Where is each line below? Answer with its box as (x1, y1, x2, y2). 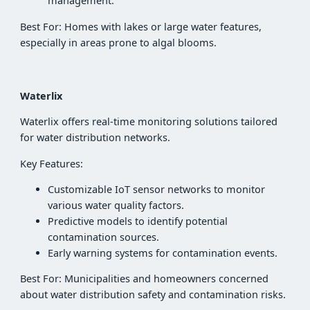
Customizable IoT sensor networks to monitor (48, 183, 266, 196)
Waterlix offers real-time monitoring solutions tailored (20, 115, 278, 129)
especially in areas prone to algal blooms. (20, 35, 217, 49)
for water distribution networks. (20, 131, 171, 145)
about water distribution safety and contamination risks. (20, 288, 286, 302)
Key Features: (20, 156, 84, 170)
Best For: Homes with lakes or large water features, (20, 19, 262, 33)
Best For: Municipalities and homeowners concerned (20, 272, 269, 286)
